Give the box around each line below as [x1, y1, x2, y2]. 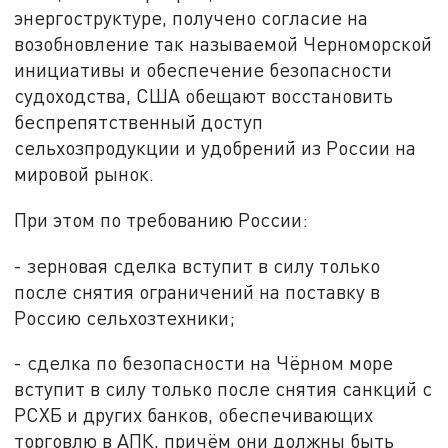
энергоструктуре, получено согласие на [14, 6, 369, 30]
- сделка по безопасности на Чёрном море [14, 351, 394, 375]
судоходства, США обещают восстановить [14, 84, 394, 108]
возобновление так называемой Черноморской [14, 32, 433, 56]
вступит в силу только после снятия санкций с [14, 377, 433, 401]
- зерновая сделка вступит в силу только [14, 253, 381, 277]
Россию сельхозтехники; [14, 305, 236, 329]
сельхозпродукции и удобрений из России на [14, 136, 417, 160]
